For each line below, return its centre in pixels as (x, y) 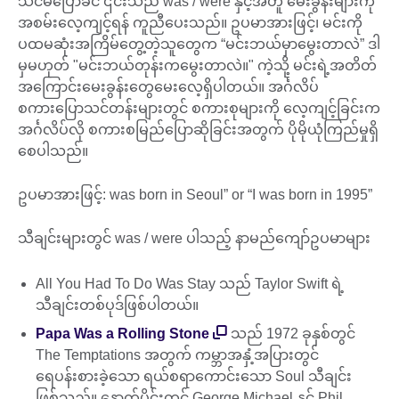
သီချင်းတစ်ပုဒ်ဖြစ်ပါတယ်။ (119, 305)
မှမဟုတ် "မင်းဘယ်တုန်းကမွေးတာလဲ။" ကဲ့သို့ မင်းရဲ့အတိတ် (197, 66)
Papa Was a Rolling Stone (122, 333)
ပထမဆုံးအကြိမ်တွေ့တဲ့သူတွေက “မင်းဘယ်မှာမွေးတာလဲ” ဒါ (199, 45)
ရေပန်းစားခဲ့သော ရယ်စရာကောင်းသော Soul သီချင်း (194, 376)
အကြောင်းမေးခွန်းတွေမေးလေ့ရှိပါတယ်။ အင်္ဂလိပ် (168, 87)
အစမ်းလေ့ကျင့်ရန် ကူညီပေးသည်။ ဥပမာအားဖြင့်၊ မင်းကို (190, 23)
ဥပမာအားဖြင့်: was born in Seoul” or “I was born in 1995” (199, 195)
